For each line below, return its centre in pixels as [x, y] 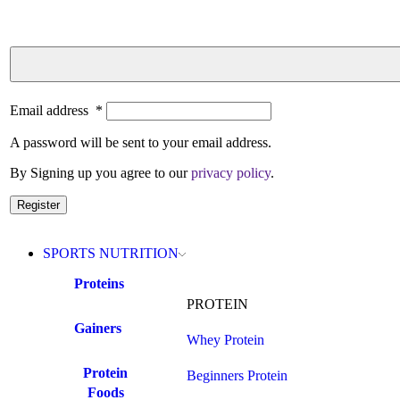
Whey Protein [225, 340]
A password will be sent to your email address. [141, 142]
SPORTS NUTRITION [111, 253]
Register [38, 205]
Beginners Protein [237, 375]
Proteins [99, 283]
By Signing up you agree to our [100, 173]
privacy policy [231, 173]
